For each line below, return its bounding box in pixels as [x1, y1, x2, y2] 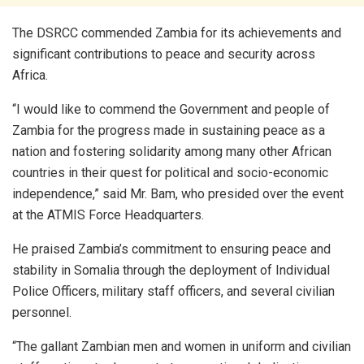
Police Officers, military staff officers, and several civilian [12, 284, 335, 300]
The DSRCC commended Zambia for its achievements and [12, 25, 341, 41]
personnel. [12, 305, 71, 321]
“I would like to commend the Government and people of [12, 102, 330, 118]
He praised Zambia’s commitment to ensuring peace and [12, 241, 331, 258]
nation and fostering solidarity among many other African [12, 144, 331, 160]
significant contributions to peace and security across [12, 46, 315, 63]
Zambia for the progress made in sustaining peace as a [12, 123, 325, 139]
